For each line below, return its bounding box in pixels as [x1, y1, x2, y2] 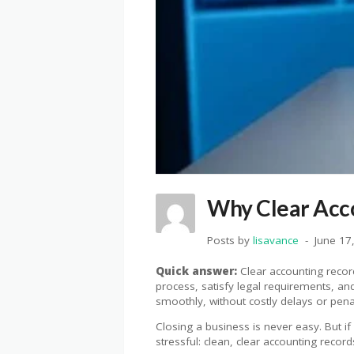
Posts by [207, 232, 253, 247]
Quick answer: [156, 263, 237, 278]
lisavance [253, 232, 299, 247]
